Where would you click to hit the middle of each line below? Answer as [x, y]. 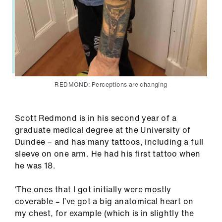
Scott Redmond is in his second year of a [96, 118]
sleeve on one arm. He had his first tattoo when [108, 154]
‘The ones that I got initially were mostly [93, 190]
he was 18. [35, 166]
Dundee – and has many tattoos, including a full [109, 142]
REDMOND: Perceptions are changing [111, 85]
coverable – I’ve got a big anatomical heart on [104, 201]
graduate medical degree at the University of [103, 130]
